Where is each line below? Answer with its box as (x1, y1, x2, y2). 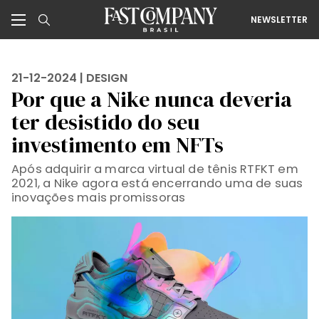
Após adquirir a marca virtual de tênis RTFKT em (11, 161, 298, 177)
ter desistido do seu (11, 108, 199, 137)
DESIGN (86, 70, 127, 86)
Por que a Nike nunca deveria (11, 85, 292, 114)
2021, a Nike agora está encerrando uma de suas (11, 175, 303, 192)
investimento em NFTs (11, 130, 224, 159)
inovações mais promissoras (11, 189, 186, 206)
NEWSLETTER (251, 13, 308, 26)
